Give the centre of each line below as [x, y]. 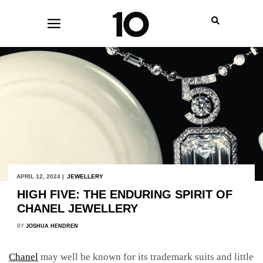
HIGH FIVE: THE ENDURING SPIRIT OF [124, 194]
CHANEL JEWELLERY [77, 208]
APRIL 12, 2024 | [40, 176]
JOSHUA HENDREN [52, 226]
